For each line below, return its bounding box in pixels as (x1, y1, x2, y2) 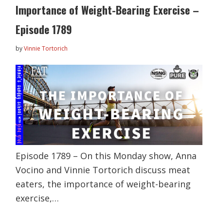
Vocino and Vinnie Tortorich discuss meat (16, 163, 191, 176)
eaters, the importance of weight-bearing (16, 178, 191, 190)
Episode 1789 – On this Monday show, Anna (16, 149, 197, 162)
